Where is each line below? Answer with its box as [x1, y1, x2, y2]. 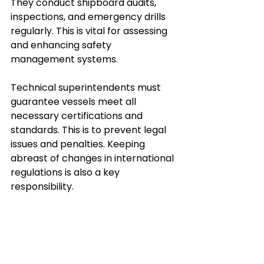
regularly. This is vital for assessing [11, 24, 170, 38]
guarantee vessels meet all [11, 94, 138, 108]
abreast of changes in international [11, 151, 176, 165]
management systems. [11, 52, 118, 66]
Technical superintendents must [11, 80, 163, 94]
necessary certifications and [11, 108, 145, 123]
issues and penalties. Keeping [11, 137, 147, 151]
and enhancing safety [11, 38, 114, 52]
